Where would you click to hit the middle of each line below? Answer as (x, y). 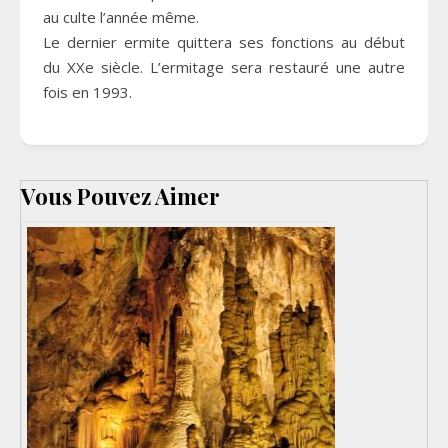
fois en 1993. (88, 92)
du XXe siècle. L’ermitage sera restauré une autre (224, 67)
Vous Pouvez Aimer (120, 196)
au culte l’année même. (121, 17)
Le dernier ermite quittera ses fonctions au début (224, 42)
